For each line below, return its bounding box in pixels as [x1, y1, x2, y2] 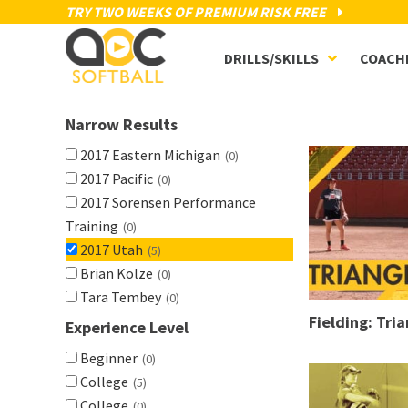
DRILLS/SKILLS [224, 49, 320, 67]
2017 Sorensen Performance [77, 193, 256, 211]
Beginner [77, 349, 138, 367]
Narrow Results [66, 114, 178, 135]
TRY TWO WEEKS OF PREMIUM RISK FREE [66, 3, 329, 21]
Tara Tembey [77, 288, 161, 306]
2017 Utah [77, 240, 143, 259]
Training [66, 217, 118, 235]
